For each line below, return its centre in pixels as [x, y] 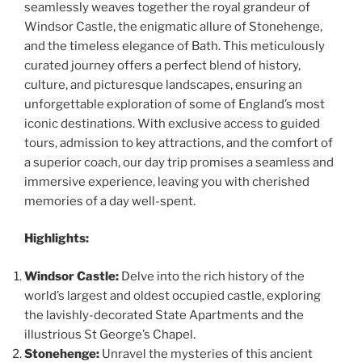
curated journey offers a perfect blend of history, [162, 65]
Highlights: [57, 239]
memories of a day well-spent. [110, 201]
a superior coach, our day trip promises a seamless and [179, 162]
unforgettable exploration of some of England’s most [175, 104]
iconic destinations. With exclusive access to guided [172, 123]
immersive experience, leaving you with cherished [167, 181]
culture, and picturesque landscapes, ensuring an [163, 84]
